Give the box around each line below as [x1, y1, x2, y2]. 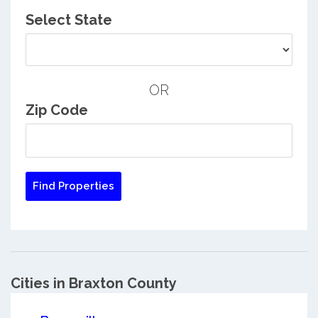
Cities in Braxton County [11, 275, 177, 292]
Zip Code [25, 102, 88, 119]
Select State [25, 11, 112, 29]
